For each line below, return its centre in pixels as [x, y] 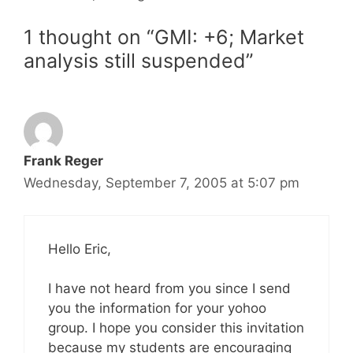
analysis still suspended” [139, 61]
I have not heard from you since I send [169, 288]
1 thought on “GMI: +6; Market [164, 37]
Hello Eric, [80, 249]
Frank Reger [63, 161]
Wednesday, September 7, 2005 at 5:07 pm [162, 183]
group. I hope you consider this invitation [176, 328]
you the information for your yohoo [157, 308]
